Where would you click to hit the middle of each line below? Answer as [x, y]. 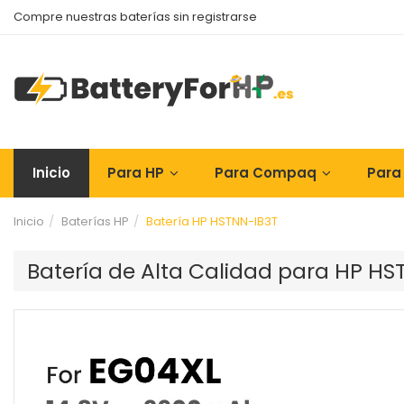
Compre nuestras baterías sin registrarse [135, 17]
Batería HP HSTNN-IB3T [212, 221]
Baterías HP [95, 221]
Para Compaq [266, 173]
